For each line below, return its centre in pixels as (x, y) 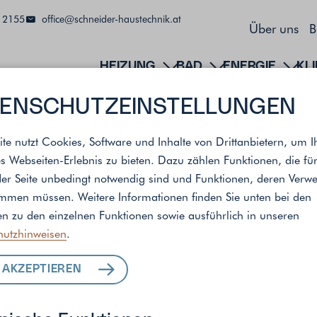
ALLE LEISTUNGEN (158, 246)
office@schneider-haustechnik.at (111, 19)
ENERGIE (250, 67)
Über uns (274, 28)
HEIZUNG (128, 67)
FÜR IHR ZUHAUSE (158, 288)
